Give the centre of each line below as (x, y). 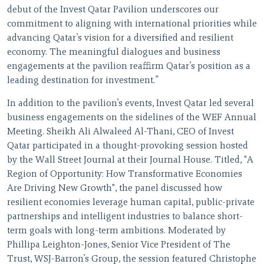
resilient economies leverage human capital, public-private (131, 203)
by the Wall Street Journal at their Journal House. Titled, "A (130, 161)
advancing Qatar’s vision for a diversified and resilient (120, 39)
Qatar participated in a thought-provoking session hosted (128, 146)
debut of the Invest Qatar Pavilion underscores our (113, 10)
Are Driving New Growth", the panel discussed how (115, 189)
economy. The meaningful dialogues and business (114, 53)
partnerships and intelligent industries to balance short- (125, 217)
